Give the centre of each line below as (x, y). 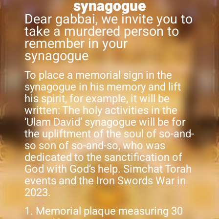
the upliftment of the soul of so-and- (109, 134)
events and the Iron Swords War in (105, 181)
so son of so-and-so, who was (95, 146)
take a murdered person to (102, 31)
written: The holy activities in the (101, 111)
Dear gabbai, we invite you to (109, 19)
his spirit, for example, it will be (97, 99)
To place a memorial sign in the (98, 76)
